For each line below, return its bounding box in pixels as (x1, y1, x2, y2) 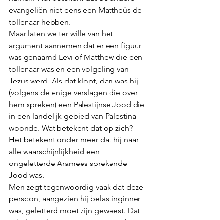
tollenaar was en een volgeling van (9, 64, 131, 74)
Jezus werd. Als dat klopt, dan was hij (9, 76, 140, 85)
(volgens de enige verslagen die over (9, 88, 139, 97)
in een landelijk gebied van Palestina (9, 111, 138, 121)
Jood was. (9, 170, 46, 180)
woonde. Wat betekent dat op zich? (9, 123, 135, 133)
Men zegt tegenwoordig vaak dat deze (9, 182, 145, 192)
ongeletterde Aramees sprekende (9, 159, 129, 168)
